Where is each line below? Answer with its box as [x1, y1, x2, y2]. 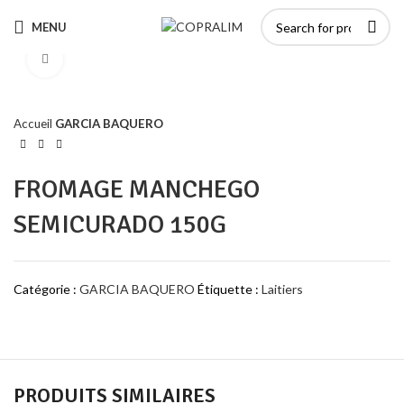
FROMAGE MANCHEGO [14, 173, 260, 205]
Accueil [14, 116, 55, 131]
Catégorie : [14, 280, 77, 297]
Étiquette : [197, 280, 259, 297]
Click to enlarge [63, 52, 153, 67]
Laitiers [262, 280, 303, 297]
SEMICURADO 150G [14, 208, 226, 240]
